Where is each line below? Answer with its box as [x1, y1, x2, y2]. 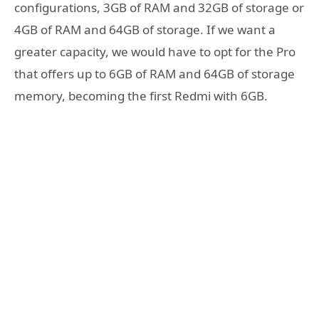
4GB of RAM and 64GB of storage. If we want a [14, 21, 276, 38]
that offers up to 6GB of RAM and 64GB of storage [14, 66, 295, 83]
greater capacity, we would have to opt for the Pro [14, 43, 296, 61]
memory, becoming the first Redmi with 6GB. [14, 88, 268, 105]
